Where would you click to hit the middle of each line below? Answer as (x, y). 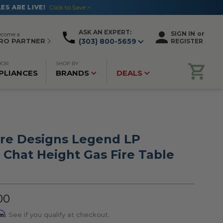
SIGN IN (183, 34)
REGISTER (187, 41)
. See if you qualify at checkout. (57, 215)
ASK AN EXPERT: (105, 32)
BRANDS (72, 73)
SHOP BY (67, 63)
